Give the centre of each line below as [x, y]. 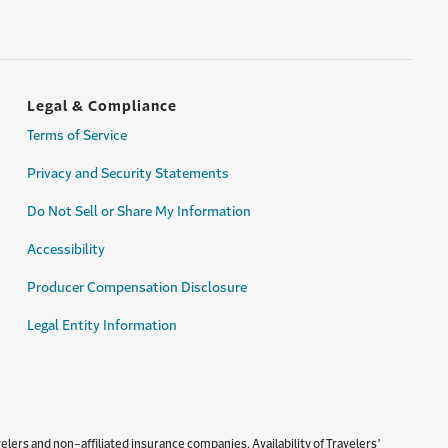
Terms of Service [77, 135]
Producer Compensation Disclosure [137, 287]
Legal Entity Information [102, 325]
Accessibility [66, 249]
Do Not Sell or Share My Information [139, 211]
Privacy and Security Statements [128, 173]
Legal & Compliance [102, 106]
